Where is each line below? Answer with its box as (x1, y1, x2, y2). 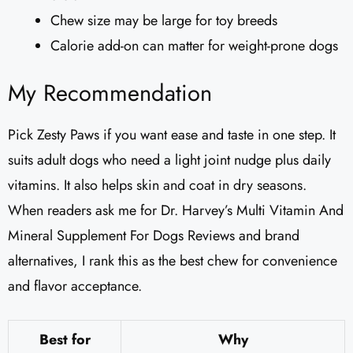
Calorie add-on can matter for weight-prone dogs (50, 35, 338, 57)
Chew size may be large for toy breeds (50, 10, 277, 32)
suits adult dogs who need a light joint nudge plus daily (8, 150, 331, 171)
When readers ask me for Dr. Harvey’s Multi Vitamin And (8, 200, 344, 221)
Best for (39, 329, 91, 351)
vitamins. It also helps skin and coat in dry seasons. (8, 175, 307, 196)
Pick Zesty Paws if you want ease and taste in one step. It (8, 124, 336, 146)
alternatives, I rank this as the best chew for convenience (8, 251, 337, 272)
